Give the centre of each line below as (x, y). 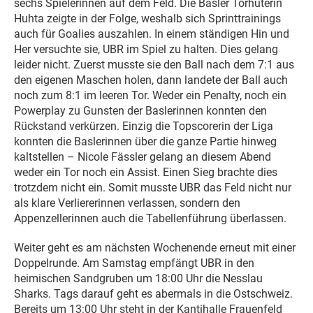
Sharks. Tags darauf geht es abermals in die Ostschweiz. (153, 293)
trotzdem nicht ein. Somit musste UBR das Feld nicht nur (153, 187)
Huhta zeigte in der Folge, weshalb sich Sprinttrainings (147, 18)
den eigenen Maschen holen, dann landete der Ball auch (151, 80)
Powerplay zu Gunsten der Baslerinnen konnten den (140, 110)
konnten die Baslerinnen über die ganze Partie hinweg (145, 141)
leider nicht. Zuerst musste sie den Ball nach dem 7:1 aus (154, 64)
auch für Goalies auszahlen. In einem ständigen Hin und (152, 34)
